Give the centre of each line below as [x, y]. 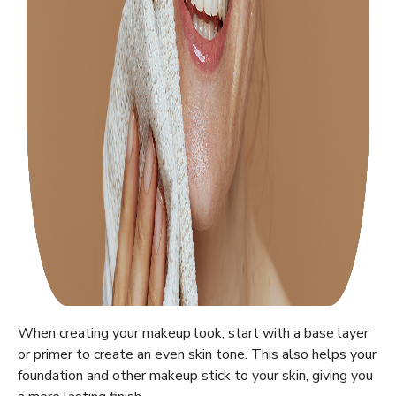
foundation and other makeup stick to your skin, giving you [195, 376]
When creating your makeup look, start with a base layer [193, 334]
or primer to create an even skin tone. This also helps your [197, 355]
